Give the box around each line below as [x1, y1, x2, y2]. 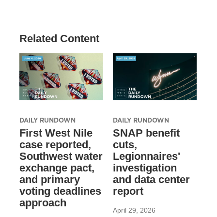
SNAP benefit [112, 126, 180, 139]
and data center [112, 173, 190, 186]
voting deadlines [19, 185, 101, 197]
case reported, [19, 138, 91, 151]
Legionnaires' [112, 150, 180, 162]
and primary [19, 173, 80, 186]
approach [19, 196, 66, 209]
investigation [112, 161, 177, 174]
